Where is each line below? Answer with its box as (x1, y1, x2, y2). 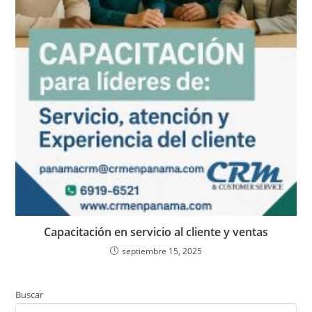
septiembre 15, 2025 (122, 245, 202, 258)
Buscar (15, 288, 44, 302)
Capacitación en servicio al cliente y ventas (44, 224, 268, 240)
